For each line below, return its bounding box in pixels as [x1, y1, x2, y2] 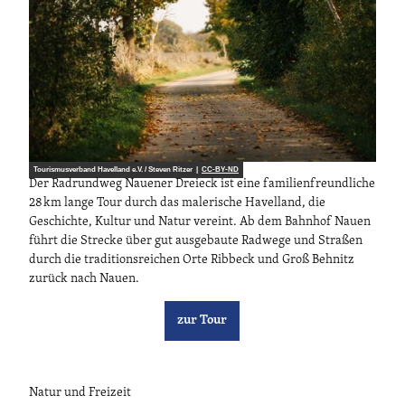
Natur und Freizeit [29, 384, 131, 400]
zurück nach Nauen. [29, 271, 139, 287]
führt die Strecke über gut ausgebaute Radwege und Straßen [29, 233, 363, 250]
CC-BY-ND [202, 165, 239, 174]
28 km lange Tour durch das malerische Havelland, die [29, 195, 325, 212]
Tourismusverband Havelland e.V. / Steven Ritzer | [33, 165, 202, 174]
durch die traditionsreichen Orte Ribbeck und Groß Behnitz [29, 252, 354, 268]
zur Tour [177, 313, 228, 329]
